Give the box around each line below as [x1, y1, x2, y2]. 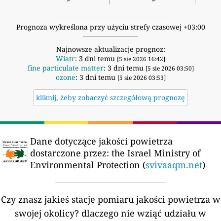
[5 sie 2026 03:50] [145, 64, 194, 73]
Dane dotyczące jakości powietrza [30, 135, 173, 147]
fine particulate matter [27, 63, 104, 73]
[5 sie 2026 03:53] [117, 74, 166, 82]
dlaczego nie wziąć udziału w [81, 207, 206, 220]
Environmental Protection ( [30, 159, 146, 171]
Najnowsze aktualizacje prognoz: [56, 44, 165, 54]
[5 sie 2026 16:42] [117, 55, 165, 64]
